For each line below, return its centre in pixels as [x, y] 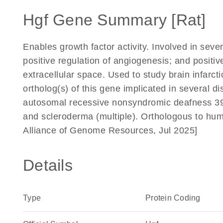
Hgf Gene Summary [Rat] [114, 20]
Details [48, 165]
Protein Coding [173, 198]
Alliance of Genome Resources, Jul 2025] [110, 130]
